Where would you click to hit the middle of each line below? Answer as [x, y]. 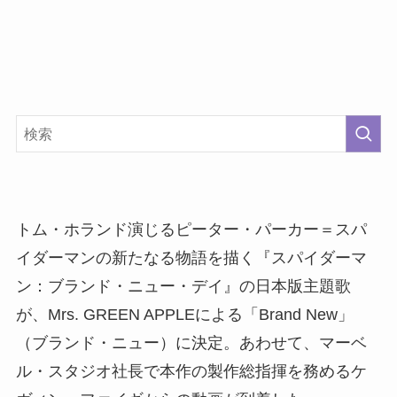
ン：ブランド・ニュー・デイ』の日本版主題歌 [183, 287]
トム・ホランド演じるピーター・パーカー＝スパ [191, 230]
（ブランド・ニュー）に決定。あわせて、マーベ [191, 343]
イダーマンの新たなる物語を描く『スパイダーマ [191, 258]
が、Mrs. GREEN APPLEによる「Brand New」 [184, 315]
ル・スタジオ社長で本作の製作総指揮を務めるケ [191, 372]
